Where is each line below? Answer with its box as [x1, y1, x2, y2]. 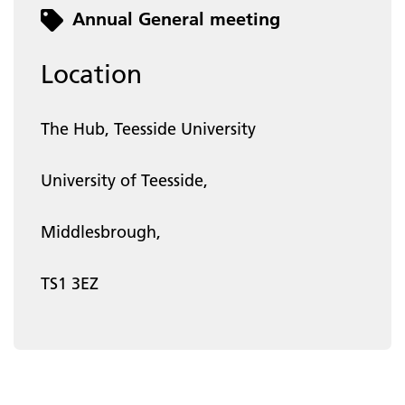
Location [41, 58, 142, 89]
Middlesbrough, [41, 221, 161, 242]
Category [40, 5, 108, 27]
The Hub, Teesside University [41, 118, 256, 139]
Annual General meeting [72, 7, 280, 30]
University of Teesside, [41, 169, 208, 191]
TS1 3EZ [41, 272, 99, 294]
